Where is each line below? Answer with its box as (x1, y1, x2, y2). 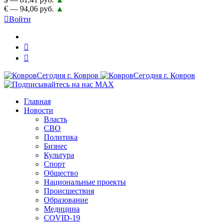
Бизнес (44, 142, 67, 150)
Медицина (44, 205, 80, 213)
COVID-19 (44, 214, 80, 222)
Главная (24, 97, 51, 106)
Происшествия (44, 187, 94, 195)
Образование (44, 196, 88, 204)
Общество (44, 169, 78, 177)
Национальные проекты (44, 178, 126, 186)
